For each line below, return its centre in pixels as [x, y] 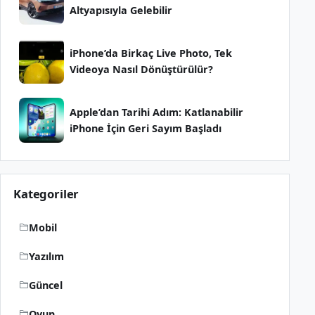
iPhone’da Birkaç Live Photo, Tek [151, 53]
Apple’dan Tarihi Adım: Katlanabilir [156, 112]
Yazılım [46, 256]
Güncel [46, 285]
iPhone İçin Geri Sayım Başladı [146, 128]
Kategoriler [46, 193]
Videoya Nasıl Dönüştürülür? [141, 69]
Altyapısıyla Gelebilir [121, 10]
